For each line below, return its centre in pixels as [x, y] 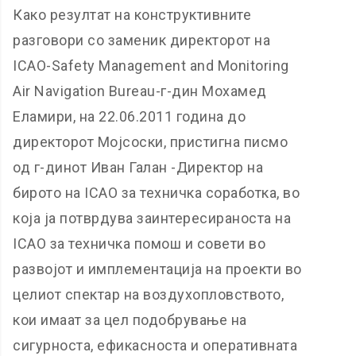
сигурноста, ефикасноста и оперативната [155, 345]
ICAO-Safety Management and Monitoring [151, 66]
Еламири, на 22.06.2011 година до [130, 116]
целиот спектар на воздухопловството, [149, 294]
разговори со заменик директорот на [142, 40]
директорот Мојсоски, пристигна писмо [151, 142]
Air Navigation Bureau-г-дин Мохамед [140, 91]
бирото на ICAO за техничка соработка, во [157, 193]
